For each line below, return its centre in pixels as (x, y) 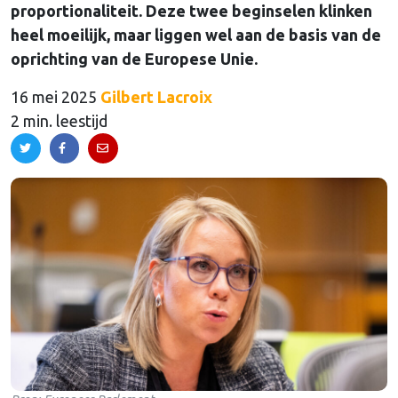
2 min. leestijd (59, 121)
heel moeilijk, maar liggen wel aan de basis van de (196, 35)
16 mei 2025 (54, 97)
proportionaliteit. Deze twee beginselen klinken (191, 11)
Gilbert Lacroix (156, 97)
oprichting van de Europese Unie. (134, 59)
